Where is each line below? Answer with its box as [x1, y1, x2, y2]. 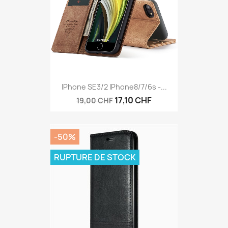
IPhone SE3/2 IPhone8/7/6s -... [61, 81, 167, 92]
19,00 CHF [76, 95, 113, 105]
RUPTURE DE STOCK [54, 152, 136, 163]
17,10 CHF [115, 94, 152, 106]
